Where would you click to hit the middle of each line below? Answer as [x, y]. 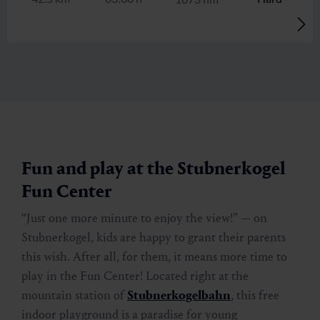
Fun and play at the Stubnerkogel [154, 168]
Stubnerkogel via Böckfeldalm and [141, 59]
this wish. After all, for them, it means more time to [154, 256]
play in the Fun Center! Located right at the [135, 276]
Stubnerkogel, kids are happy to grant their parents [154, 237]
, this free [255, 295]
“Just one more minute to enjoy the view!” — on [144, 218]
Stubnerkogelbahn [179, 295]
